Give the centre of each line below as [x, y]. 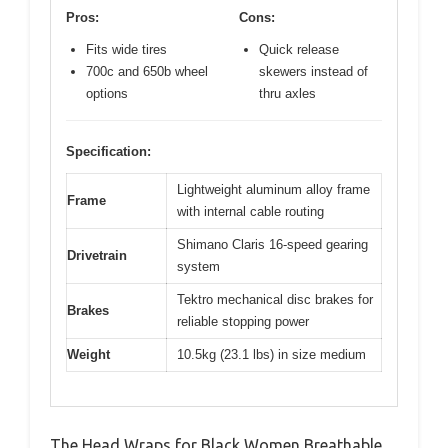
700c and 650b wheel [147, 71]
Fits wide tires [126, 49]
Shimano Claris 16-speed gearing [272, 244]
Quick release [299, 49]
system [198, 266]
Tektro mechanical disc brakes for [275, 299]
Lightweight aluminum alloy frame [273, 189]
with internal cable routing [250, 211]
